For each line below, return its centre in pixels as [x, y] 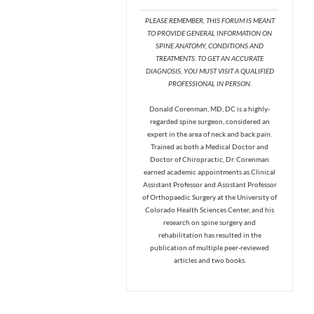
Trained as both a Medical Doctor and [210, 146]
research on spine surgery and [210, 222]
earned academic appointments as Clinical [210, 171]
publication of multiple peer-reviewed [210, 247]
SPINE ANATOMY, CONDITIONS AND [210, 45]
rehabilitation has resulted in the [210, 234]
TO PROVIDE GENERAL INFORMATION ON [210, 33]
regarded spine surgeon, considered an [210, 121]
